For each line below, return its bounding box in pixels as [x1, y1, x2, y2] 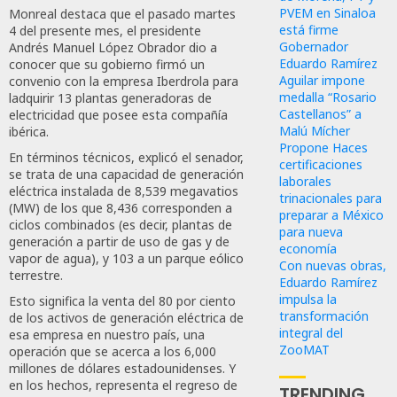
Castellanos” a [279, 105, 362, 122]
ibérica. [9, 123, 49, 141]
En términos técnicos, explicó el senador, [9, 149, 244, 167]
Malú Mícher [279, 121, 351, 139]
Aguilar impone [279, 71, 366, 89]
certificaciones [279, 155, 363, 173]
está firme [279, 20, 343, 38]
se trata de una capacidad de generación [9, 166, 244, 183]
